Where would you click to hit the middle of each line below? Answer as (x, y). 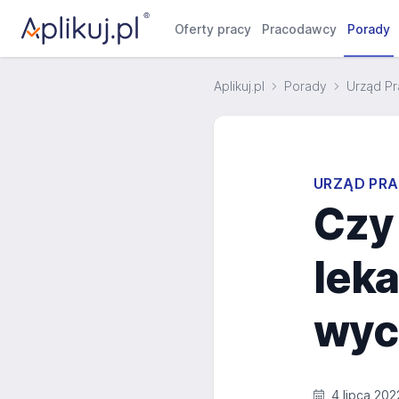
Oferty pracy (213, 29)
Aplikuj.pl (239, 86)
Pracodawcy (300, 29)
